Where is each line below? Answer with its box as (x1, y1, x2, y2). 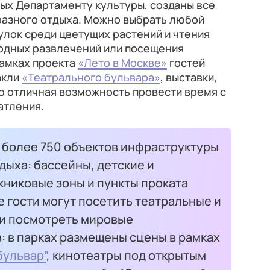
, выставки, (160, 70, 217, 84)
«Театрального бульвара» (22, 70, 160, 84)
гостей (167, 55, 205, 70)
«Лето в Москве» (78, 55, 167, 70)
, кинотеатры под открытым (46, 246, 206, 263)
